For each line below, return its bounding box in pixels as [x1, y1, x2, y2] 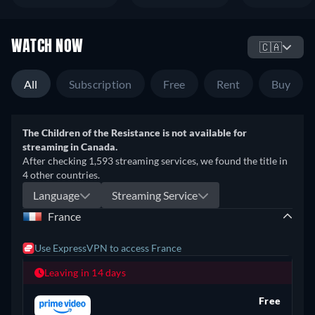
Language [33, 188, 79, 202]
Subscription [68, 77, 132, 91]
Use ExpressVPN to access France [34, 242, 181, 254]
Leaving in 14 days [44, 266, 126, 278]
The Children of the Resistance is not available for [22, 127, 247, 139]
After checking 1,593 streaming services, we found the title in [22, 155, 288, 167]
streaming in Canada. [22, 141, 117, 153]
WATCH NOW [11, 39, 84, 55]
